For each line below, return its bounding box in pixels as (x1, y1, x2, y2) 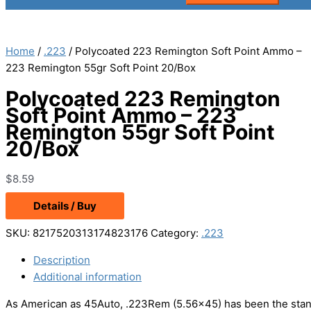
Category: (151, 226, 201, 240)
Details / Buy (33, 199, 96, 213)
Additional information (33, 270, 142, 284)
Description (33, 253, 90, 267)
